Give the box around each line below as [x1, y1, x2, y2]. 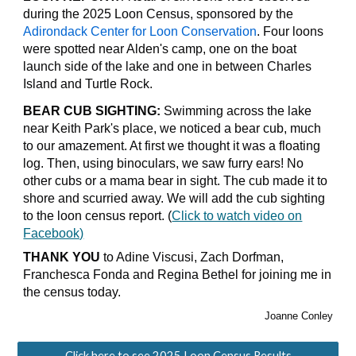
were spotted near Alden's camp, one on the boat [23, 42, 297, 56]
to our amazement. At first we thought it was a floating [23, 139, 321, 153]
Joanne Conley [264, 310, 333, 322]
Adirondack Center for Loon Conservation [23, 25, 257, 38]
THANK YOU [23, 250, 101, 264]
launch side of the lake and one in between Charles [23, 60, 312, 73]
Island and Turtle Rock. [23, 77, 153, 91]
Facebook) [23, 226, 84, 240]
